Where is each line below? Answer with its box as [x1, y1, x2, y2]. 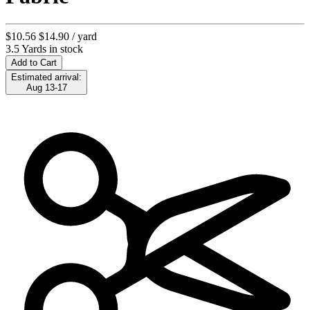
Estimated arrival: [11, 71, 82, 82]
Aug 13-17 [26, 82, 67, 93]
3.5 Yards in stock [6, 42, 83, 55]
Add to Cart [11, 57, 57, 68]
